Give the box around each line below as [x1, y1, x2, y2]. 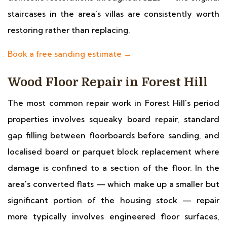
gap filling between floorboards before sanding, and [8, 130, 219, 140]
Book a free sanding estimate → [8, 49, 132, 59]
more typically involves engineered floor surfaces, [8, 211, 219, 221]
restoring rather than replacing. [8, 25, 130, 35]
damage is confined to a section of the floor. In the [8, 163, 219, 173]
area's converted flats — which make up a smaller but [8, 179, 219, 189]
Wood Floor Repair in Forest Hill [8, 75, 208, 89]
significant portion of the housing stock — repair [8, 195, 219, 205]
